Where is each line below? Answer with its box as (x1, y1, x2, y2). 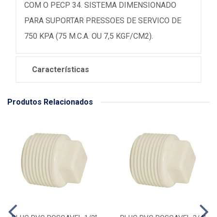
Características (32, 65, 89, 74)
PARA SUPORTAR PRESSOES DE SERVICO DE (24, 16, 181, 25)
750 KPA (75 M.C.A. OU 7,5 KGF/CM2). (24, 31, 153, 41)
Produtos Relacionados (7, 97, 93, 107)
